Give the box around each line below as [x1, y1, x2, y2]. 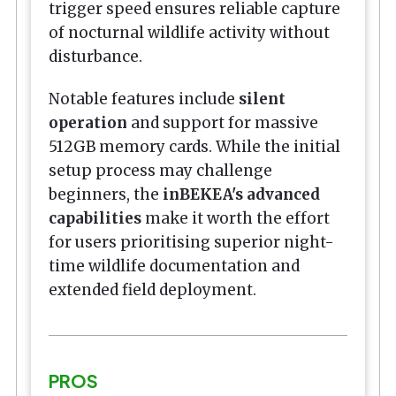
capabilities [49, 209, 141, 229]
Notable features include [49, 89, 239, 110]
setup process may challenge [49, 161, 272, 181]
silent [239, 89, 286, 110]
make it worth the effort [141, 209, 330, 229]
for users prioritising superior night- [49, 232, 334, 253]
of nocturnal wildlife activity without [49, 23, 330, 43]
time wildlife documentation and [49, 256, 300, 277]
